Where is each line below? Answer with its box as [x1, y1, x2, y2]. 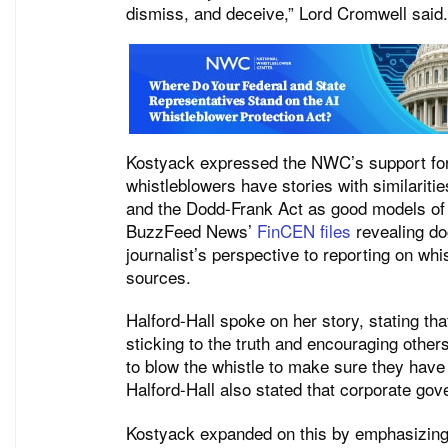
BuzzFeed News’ [126, 217, 257, 243]
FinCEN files [257, 217, 351, 243]
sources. [126, 263, 196, 289]
